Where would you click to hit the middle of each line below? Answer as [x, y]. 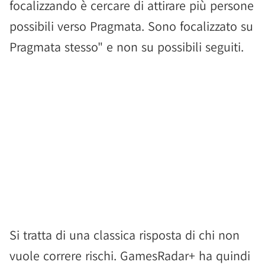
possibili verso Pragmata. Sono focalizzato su [131, 26]
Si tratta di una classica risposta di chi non [125, 235]
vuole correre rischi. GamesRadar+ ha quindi [130, 256]
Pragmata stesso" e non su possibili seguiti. [127, 47]
